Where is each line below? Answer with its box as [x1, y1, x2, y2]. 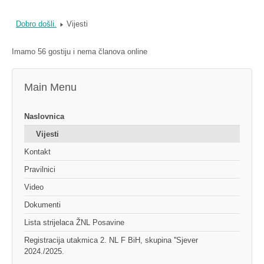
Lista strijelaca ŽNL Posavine [24, 218, 124, 227]
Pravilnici [24, 165, 55, 174]
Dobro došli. [16, 19, 57, 29]
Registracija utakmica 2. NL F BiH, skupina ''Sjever [24, 236, 198, 245]
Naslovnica [24, 112, 64, 121]
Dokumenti [24, 200, 61, 210]
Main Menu [24, 81, 77, 94]
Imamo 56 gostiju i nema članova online [12, 47, 147, 57]
